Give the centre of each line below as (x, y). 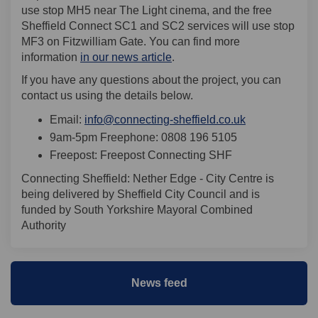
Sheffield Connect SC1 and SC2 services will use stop (158, 26)
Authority (44, 226)
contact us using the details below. (107, 96)
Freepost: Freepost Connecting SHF (141, 155)
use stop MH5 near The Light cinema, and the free (147, 11)
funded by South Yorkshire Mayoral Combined (137, 210)
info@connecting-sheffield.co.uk (165, 120)
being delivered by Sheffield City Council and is (141, 194)
